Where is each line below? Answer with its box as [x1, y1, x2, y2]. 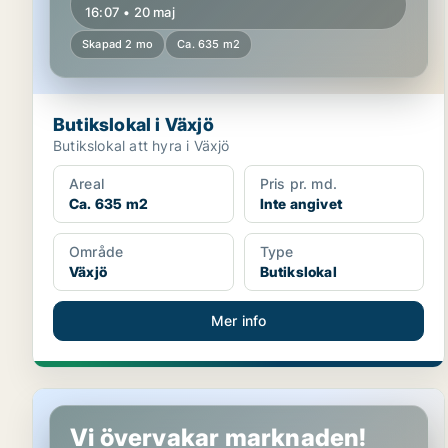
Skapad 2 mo [82, 37, 154, 51]
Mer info [210, 312, 267, 329]
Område [69, 243, 124, 260]
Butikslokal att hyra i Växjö [53, 137, 230, 154]
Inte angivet [259, 195, 343, 212]
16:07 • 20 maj [85, 4, 175, 20]
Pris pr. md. [259, 175, 338, 192]
